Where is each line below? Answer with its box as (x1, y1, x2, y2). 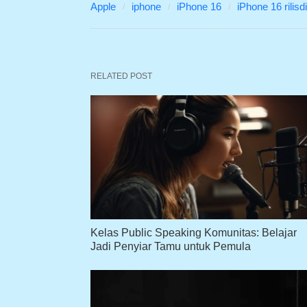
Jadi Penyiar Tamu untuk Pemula (90, 240, 251, 252)
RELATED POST (90, 71, 152, 81)
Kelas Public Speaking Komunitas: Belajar (90, 226, 297, 238)
